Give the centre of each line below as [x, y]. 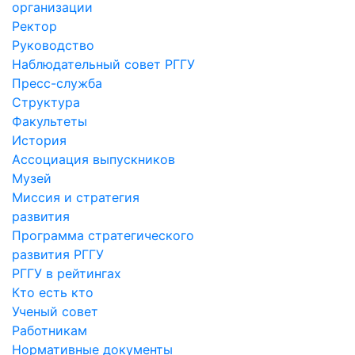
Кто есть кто [53, 292]
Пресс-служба [57, 83]
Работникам [50, 330]
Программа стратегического [103, 235]
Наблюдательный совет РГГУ [103, 64]
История [39, 140]
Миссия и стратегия [76, 197]
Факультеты [50, 121]
